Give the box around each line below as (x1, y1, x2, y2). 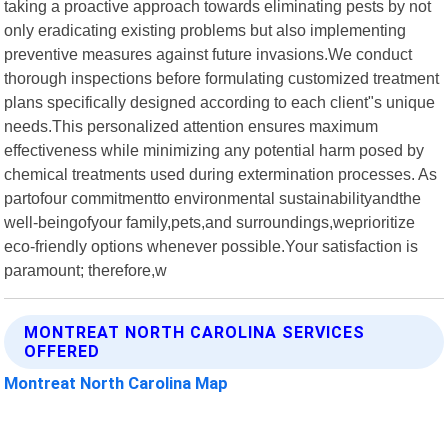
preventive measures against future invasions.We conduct (4, 44, 413, 63)
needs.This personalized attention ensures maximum (4, 116, 379, 135)
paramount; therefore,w (4, 260, 168, 279)
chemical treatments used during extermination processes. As (4, 164, 438, 183)
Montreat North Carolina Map (4, 372, 229, 393)
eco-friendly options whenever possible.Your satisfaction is (4, 236, 419, 255)
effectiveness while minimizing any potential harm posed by (4, 140, 425, 159)
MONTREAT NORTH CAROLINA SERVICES (24, 322, 366, 342)
